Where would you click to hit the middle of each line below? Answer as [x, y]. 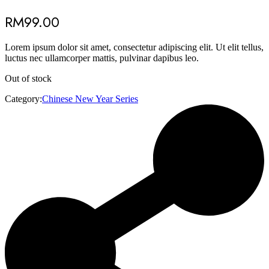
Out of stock [28, 78]
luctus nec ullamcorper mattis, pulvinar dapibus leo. [102, 58]
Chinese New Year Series [90, 98]
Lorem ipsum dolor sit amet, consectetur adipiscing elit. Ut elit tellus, [134, 47]
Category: [23, 98]
